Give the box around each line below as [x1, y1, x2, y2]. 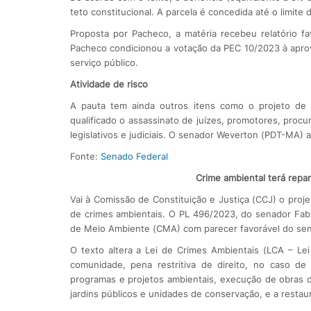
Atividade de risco [69, 78, 148, 90]
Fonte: [69, 150, 101, 162]
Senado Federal [100, 150, 168, 162]
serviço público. [69, 56, 138, 68]
